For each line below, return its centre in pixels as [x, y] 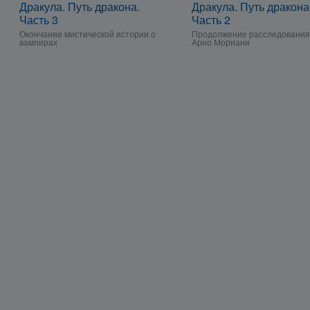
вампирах [38, 42]
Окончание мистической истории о [88, 34]
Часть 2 [211, 20]
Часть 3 [39, 20]
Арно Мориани [221, 42]
